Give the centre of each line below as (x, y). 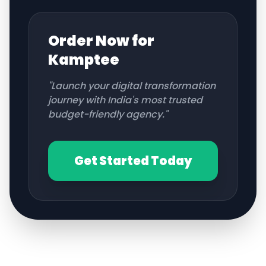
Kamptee (84, 60)
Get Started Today (133, 161)
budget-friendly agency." (108, 114)
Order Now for (101, 41)
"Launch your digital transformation (132, 86)
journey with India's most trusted (125, 100)
